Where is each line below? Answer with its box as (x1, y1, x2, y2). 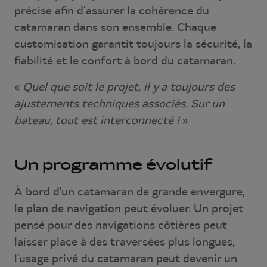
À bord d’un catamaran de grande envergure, (14, 184, 245, 198)
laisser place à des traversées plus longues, (14, 234, 235, 249)
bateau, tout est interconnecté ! (14, 113, 179, 127)
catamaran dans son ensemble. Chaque (14, 20, 216, 34)
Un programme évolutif (14, 155, 212, 173)
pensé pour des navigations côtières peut (14, 218, 227, 232)
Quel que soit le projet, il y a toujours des (23, 79, 235, 94)
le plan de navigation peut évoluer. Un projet (14, 201, 243, 215)
